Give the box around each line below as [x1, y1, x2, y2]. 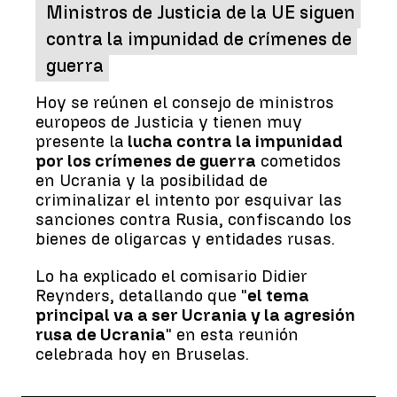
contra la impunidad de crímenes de [46, 27, 352, 50]
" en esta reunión [166, 323, 299, 345]
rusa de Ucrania [35, 323, 166, 345]
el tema [247, 284, 309, 306]
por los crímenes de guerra [35, 150, 256, 171]
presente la [35, 130, 124, 152]
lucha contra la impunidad [124, 130, 343, 152]
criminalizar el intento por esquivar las [35, 189, 342, 210]
